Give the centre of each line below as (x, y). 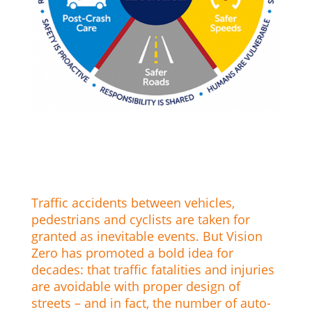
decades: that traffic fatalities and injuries (153, 270)
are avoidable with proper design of (135, 287)
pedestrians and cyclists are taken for (140, 220)
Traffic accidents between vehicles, (133, 203)
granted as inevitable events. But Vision (147, 236)
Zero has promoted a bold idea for (132, 253)
